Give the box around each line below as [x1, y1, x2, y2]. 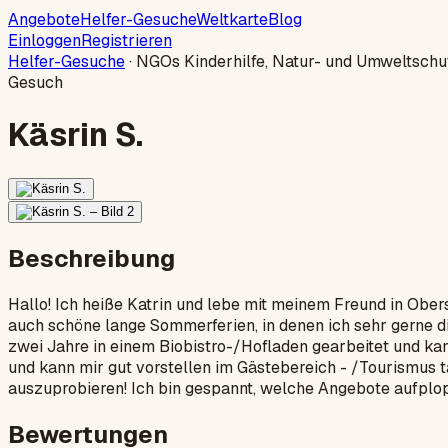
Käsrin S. [8, 114, 143, 156]
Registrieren [81, 30, 172, 51]
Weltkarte [196, 9, 268, 30]
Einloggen [8, 30, 81, 51]
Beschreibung [8, 242, 175, 274]
